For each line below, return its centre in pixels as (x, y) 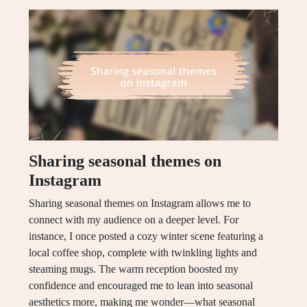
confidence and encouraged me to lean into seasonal (141, 285)
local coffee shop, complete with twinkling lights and (143, 252)
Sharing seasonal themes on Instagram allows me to (140, 203)
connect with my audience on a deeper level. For (134, 219)
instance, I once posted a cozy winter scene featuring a (146, 236)
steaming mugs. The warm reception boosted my (134, 269)
